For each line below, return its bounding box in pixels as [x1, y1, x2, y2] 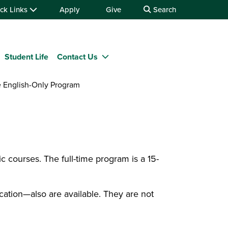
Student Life [5, 50, 48, 63]
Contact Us [57, 50, 98, 63]
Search [153, 4, 176, 15]
